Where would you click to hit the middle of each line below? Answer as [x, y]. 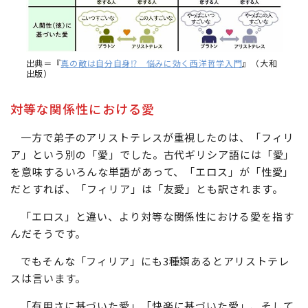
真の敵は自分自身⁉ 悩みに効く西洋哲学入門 [152, 107]
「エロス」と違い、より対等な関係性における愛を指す [157, 260]
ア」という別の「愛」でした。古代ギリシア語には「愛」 [153, 198]
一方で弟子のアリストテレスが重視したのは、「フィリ [157, 181]
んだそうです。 [48, 277]
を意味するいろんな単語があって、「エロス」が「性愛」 [152, 215]
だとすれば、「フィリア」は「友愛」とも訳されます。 [147, 232]
